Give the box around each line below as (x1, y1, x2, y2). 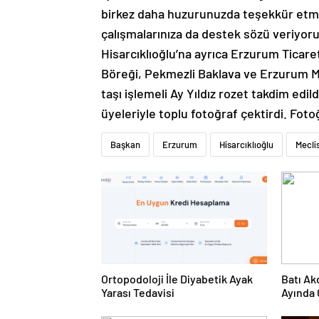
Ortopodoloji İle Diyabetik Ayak (101, 272, 253, 286)
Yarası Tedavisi (101, 286, 174, 300)
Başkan (110, 139, 140, 151)
